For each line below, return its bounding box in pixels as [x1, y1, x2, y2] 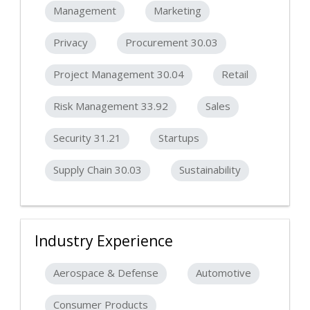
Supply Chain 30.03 [53, 163, 142, 177]
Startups [158, 131, 199, 145]
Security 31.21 [53, 131, 121, 145]
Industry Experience [35, 231, 173, 251]
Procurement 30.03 [125, 35, 218, 50]
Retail [221, 67, 248, 82]
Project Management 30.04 [53, 67, 184, 82]
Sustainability [179, 163, 241, 177]
